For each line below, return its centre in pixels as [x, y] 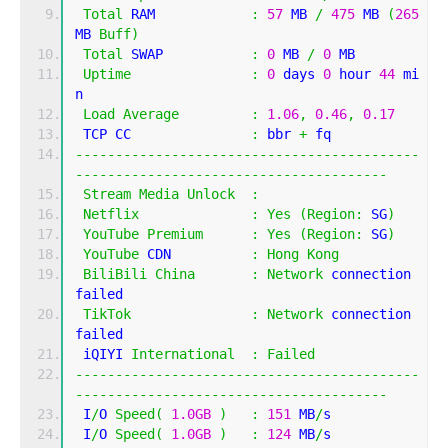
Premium [175, 234]
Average [151, 114]
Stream [107, 194]
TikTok [107, 314]
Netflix [111, 214]
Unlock [211, 194]
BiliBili [115, 274]
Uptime [107, 74]
